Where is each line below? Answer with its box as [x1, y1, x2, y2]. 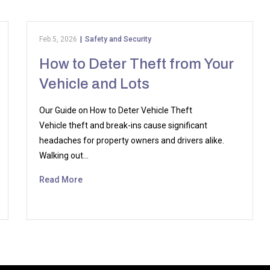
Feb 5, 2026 [39, 35, 78, 43]
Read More [39, 175, 83, 184]
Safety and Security [85, 35, 152, 43]
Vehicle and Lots [39, 76, 150, 92]
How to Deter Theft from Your [39, 56, 234, 72]
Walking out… [39, 151, 89, 160]
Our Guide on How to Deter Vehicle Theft [39, 105, 193, 115]
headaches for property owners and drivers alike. [39, 136, 225, 145]
